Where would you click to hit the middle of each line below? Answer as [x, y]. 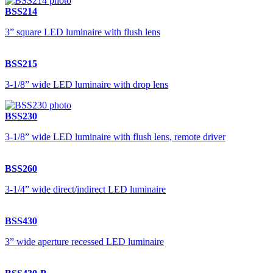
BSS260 [21, 168]
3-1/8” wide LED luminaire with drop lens [87, 84]
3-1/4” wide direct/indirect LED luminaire [85, 189]
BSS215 [21, 64]
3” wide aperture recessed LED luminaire [84, 242]
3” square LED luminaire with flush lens [83, 32]
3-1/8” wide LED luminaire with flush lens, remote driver [115, 137]
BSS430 [21, 221]
